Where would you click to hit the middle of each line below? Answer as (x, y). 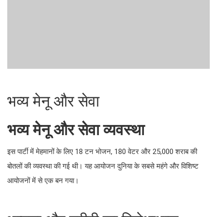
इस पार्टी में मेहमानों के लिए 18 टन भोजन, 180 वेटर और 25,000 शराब (104, 102)
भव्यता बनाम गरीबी (44, 196)
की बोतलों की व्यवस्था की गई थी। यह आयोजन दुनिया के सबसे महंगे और (106, 114)
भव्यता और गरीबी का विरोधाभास (70, 169)
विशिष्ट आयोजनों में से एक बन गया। (56, 125)
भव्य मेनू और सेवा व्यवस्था (58, 78)
